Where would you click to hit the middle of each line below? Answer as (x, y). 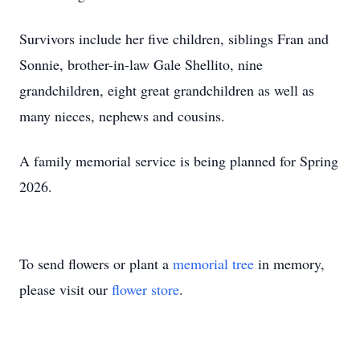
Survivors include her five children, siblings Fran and (174, 39)
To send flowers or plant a (96, 264)
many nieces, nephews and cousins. (122, 116)
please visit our (65, 289)
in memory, (289, 264)
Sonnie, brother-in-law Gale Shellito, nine (141, 64)
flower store (145, 289)
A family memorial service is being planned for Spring (179, 161)
